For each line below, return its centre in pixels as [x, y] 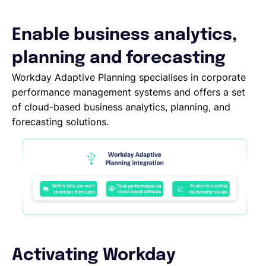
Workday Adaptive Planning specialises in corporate [129, 77]
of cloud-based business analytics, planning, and [121, 107]
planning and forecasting [119, 58]
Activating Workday [94, 255]
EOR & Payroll [127, 107]
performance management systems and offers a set [129, 92]
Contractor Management [127, 145]
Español [55, 21]
